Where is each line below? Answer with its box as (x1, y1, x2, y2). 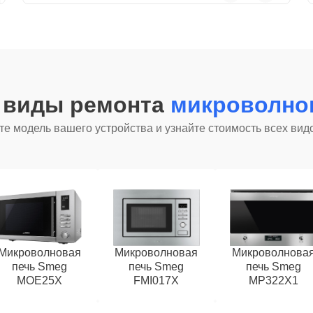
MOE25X (17, 275, 63, 286)
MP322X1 (248, 275, 298, 286)
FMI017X (133, 275, 180, 286)
